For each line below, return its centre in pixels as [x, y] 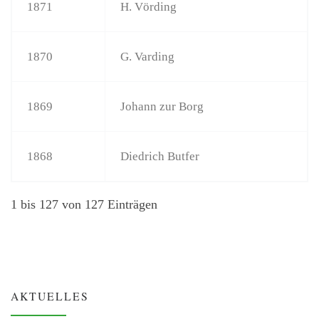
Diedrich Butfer [160, 156]
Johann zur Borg [162, 106]
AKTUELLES [50, 296]
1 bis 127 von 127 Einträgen [84, 204]
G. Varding [148, 56]
